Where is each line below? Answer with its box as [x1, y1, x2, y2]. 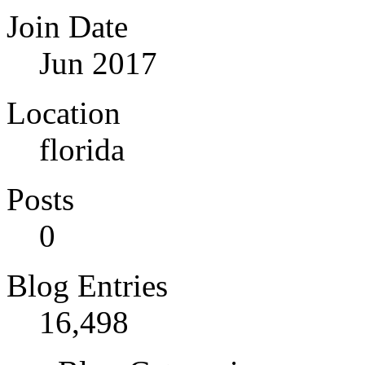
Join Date [7, 8, 128, 44]
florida [39, 131, 125, 167]
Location [7, 95, 121, 130]
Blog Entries [7, 267, 168, 303]
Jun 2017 [39, 45, 157, 81]
